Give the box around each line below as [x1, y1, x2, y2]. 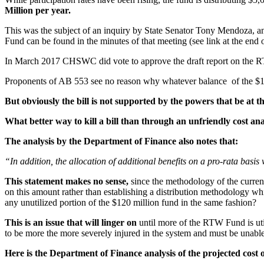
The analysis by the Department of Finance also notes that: [5, 136, 238, 147]
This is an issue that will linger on [5, 217, 137, 228]
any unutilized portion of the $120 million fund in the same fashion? [5, 197, 256, 208]
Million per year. [5, 5, 71, 16]
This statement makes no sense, [5, 176, 128, 187]
